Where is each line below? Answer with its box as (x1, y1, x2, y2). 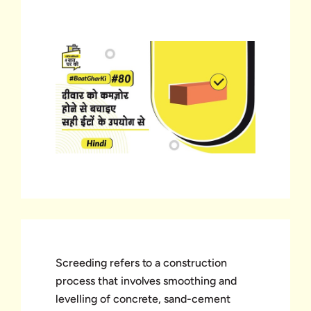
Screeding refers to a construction (56, 255, 228, 269)
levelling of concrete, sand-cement (56, 292, 231, 305)
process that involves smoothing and (56, 274, 237, 287)
